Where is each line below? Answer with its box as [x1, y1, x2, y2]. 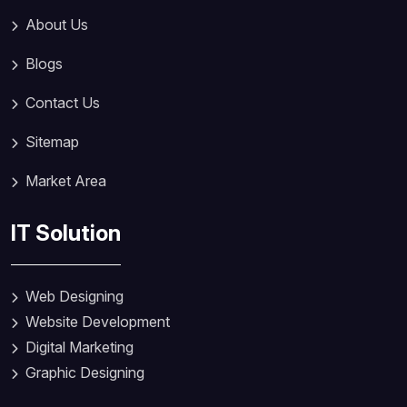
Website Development [25, 312, 170, 331]
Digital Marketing [25, 337, 134, 356]
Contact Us [25, 93, 100, 112]
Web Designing [25, 286, 124, 305]
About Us [25, 15, 88, 34]
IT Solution [11, 219, 121, 246]
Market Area [25, 171, 106, 190]
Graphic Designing [25, 362, 144, 382]
